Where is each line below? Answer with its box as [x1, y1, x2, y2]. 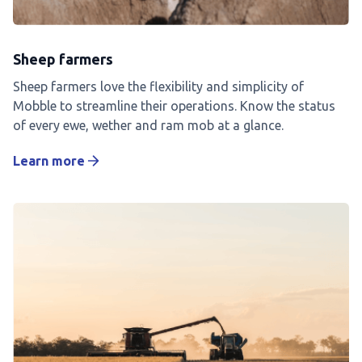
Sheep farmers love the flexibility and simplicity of [13, 79, 304, 95]
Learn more [13, 154, 85, 169]
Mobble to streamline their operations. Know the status [13, 99, 335, 114]
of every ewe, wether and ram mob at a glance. [13, 118, 284, 133]
